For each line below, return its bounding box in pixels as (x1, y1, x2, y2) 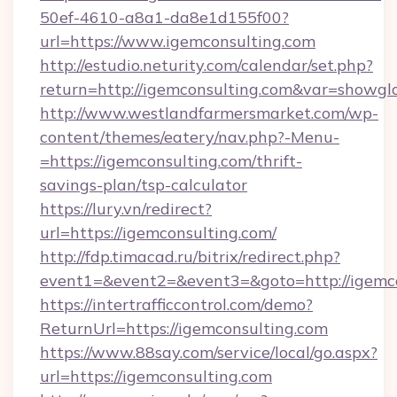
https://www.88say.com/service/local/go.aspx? (40, 342, 378, 362)
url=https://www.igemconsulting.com (40, 31, 315, 51)
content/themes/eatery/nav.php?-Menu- (40, 127, 339, 147)
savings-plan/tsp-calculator (40, 175, 247, 195)
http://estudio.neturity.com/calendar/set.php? (40, 55, 373, 75)
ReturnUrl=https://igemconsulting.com (40, 318, 328, 339)
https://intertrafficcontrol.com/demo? (40, 294, 313, 315)
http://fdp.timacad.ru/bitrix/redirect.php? (40, 246, 340, 267)
